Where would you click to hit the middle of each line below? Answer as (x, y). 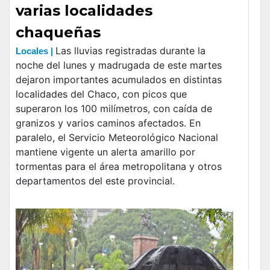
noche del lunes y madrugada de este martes (119, 65)
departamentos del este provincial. (95, 181)
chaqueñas (58, 32)
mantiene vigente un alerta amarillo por (105, 152)
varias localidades (84, 10)
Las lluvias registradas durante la (130, 50)
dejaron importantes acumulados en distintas (119, 79)
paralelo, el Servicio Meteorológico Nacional (117, 137)
